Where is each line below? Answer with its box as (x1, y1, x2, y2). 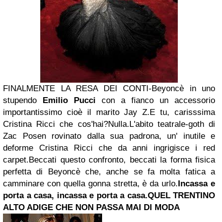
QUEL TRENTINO (147, 191, 215, 200)
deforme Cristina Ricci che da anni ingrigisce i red (3, 143, 215, 153)
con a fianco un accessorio (96, 96, 215, 105)
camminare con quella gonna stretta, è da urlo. (3, 179, 178, 188)
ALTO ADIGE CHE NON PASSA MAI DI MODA (3, 203, 180, 212)
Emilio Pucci (43, 96, 96, 105)
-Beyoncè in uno (149, 84, 215, 93)
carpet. (3, 155, 29, 165)
